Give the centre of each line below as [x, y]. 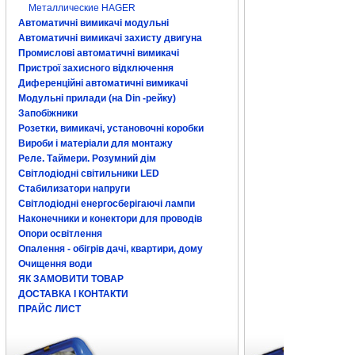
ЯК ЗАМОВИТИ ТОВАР [71, 279]
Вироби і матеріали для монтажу [95, 143]
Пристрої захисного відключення [96, 68]
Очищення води [55, 264]
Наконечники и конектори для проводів [110, 219]
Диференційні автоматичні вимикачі [103, 83]
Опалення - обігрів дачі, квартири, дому [111, 249]
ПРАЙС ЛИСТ [50, 309]
